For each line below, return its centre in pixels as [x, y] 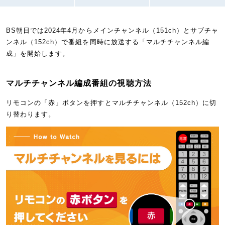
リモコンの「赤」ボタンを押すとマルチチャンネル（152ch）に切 [111, 102]
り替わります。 [31, 114]
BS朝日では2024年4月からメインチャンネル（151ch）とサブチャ [112, 30]
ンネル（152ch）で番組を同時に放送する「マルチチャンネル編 [108, 42]
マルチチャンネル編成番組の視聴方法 [79, 83]
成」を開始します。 [38, 53]
